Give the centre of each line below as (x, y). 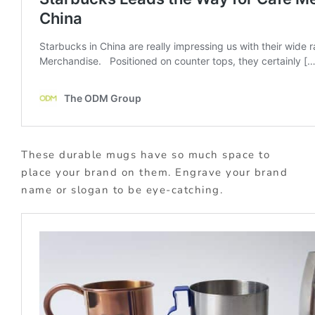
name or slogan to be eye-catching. (122, 190)
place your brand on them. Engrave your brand (154, 173)
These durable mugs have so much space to (146, 155)
